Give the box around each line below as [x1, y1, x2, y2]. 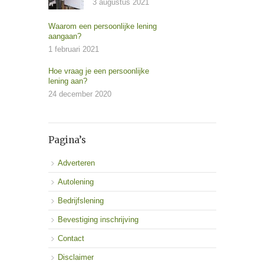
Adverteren [57, 159, 95, 167]
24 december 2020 [48, 90, 111, 98]
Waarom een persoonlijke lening [48, 22, 157, 31]
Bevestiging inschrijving [57, 215, 138, 224]
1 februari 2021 [48, 45, 99, 54]
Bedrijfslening [57, 196, 104, 205]
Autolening [57, 177, 94, 186]
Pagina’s [48, 134, 86, 146]
